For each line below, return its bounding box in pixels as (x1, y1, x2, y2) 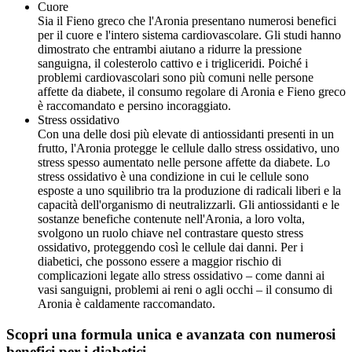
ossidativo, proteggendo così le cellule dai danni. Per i (38, 240, 303, 255)
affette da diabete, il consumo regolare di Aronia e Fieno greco (38, 85, 346, 99)
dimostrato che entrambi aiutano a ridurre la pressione (38, 42, 302, 57)
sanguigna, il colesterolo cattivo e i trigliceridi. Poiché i (38, 57, 308, 71)
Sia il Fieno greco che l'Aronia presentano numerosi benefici (38, 14, 336, 28)
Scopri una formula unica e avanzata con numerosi (6, 326, 335, 343)
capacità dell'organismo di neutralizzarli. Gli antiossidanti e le (38, 198, 339, 212)
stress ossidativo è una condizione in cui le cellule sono (38, 170, 309, 184)
